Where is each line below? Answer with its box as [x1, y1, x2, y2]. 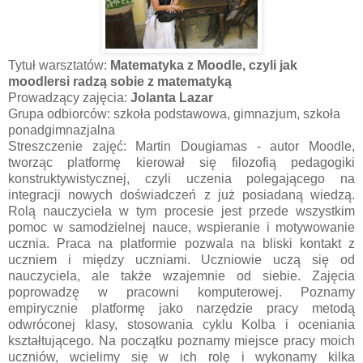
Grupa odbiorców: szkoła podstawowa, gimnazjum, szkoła [8, 106, 340, 121]
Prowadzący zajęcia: [8, 90, 130, 105]
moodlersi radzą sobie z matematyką [8, 74, 232, 88]
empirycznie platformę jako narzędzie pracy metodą [8, 301, 355, 315]
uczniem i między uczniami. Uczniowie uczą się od [8, 252, 355, 267]
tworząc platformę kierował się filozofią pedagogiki [8, 155, 355, 169]
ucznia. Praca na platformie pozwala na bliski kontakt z [8, 236, 355, 250]
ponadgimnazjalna [8, 122, 115, 137]
